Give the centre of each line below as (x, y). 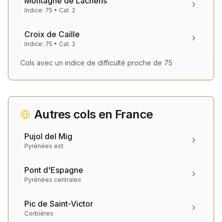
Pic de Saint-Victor (59, 204)
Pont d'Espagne (54, 170)
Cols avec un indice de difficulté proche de (92, 63)
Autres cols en (75, 114)
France (134, 114)
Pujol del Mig (48, 136)
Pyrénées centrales (53, 180)
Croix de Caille (52, 34)
